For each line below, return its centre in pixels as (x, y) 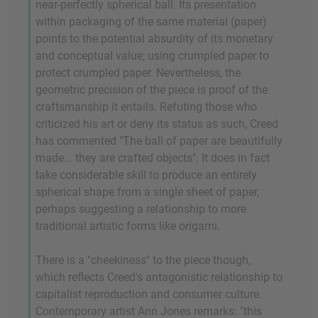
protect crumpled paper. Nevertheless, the (138, 73)
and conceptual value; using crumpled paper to (152, 56)
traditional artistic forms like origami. (128, 226)
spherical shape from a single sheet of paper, (147, 192)
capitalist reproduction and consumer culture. (149, 294)
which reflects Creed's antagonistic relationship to (159, 277)
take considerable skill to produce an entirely (146, 175)
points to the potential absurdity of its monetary (154, 39)
